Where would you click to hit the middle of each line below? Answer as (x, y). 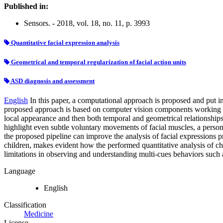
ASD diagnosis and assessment (52, 81)
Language (20, 171)
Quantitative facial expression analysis (64, 43)
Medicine (39, 214)
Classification (25, 205)
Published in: (26, 6)
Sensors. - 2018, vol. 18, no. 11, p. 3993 (87, 23)
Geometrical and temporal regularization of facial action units (98, 62)
